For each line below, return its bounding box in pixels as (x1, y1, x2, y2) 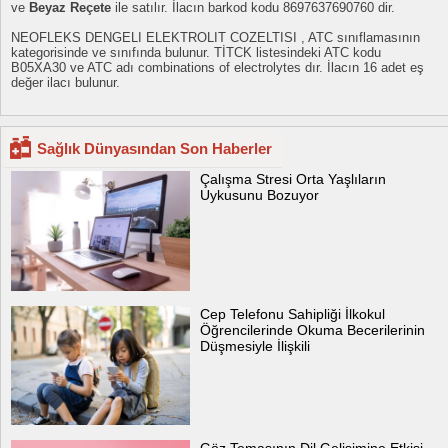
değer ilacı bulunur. (11, 75, 120, 91)
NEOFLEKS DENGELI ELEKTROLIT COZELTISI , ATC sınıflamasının (11, 30, 420, 46)
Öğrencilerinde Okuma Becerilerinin (200, 321, 426, 338)
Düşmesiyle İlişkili (200, 337, 311, 354)
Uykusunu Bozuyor (200, 187, 320, 204)
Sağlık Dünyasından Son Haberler (37, 140, 272, 158)
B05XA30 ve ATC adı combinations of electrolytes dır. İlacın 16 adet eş (11, 60, 424, 76)
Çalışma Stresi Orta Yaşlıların (200, 171, 387, 188)
